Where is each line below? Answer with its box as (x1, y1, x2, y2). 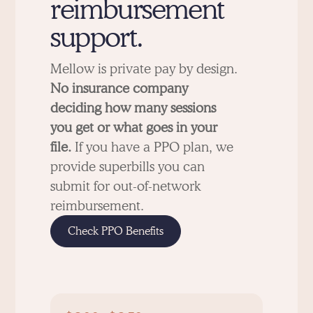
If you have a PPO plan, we (71, 138, 234, 155)
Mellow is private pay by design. (50, 59, 238, 77)
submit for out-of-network (50, 177, 201, 194)
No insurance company (50, 79, 189, 96)
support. (50, 19, 143, 53)
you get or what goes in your (50, 118, 218, 136)
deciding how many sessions (50, 99, 217, 116)
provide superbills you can (50, 157, 205, 175)
